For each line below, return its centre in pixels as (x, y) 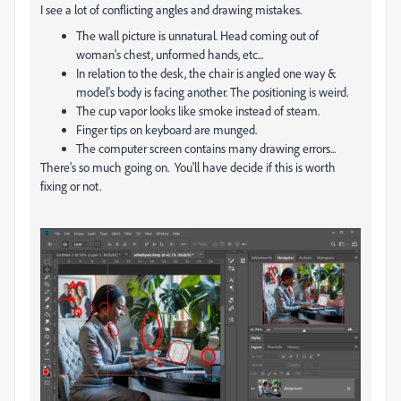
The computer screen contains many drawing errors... (206, 149)
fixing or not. (71, 186)
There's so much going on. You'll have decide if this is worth (188, 167)
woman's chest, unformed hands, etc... (170, 55)
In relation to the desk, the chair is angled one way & (206, 73)
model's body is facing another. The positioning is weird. (212, 92)
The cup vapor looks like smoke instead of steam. (198, 111)
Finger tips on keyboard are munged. (166, 130)
